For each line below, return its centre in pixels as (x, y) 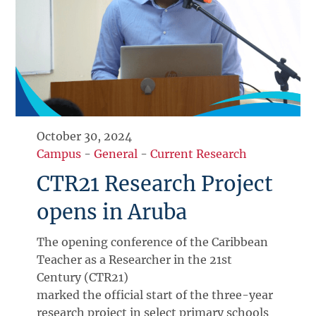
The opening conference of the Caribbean (153, 242)
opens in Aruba (112, 213)
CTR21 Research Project (155, 184)
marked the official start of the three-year (155, 295)
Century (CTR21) (83, 278)
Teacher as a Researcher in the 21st (135, 260)
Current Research (199, 154)
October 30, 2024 (85, 136)
